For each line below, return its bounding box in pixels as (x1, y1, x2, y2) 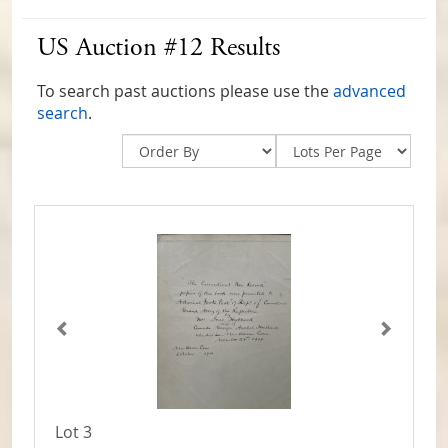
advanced (333, 80, 406, 103)
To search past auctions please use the (37, 80, 333, 103)
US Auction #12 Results (37, 36, 280, 63)
